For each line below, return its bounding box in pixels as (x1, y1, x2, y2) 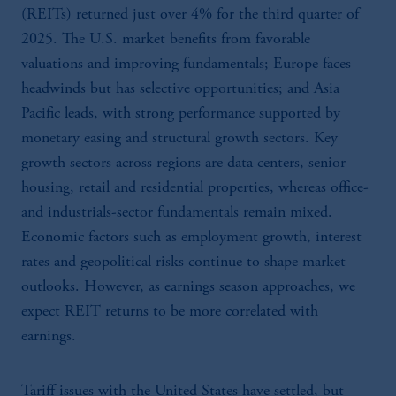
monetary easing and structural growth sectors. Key (21, 131, 338, 147)
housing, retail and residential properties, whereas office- (21, 180, 369, 196)
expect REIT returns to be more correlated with (21, 304, 318, 320)
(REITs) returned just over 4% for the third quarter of (21, 7, 359, 23)
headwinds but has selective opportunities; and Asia (21, 81, 339, 97)
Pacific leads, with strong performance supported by (21, 106, 340, 122)
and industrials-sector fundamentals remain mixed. (21, 205, 332, 221)
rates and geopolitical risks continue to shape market (21, 255, 346, 270)
